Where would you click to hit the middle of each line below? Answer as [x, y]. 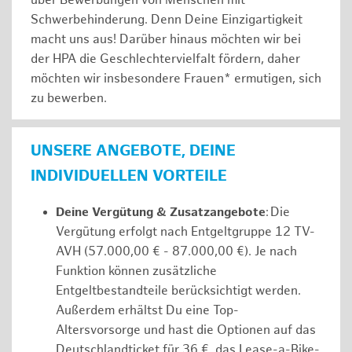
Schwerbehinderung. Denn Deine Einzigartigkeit [167, 20]
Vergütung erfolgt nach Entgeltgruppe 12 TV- [185, 233]
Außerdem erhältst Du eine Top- [147, 311]
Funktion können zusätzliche [136, 272]
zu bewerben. [69, 99]
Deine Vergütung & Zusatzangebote [161, 213]
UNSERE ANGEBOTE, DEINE [133, 151]
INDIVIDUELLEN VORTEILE [129, 176]
